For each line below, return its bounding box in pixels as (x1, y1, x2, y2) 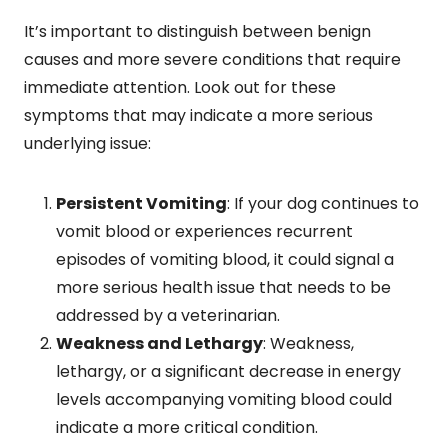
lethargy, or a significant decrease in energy (56, 359, 401, 383)
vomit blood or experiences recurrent (56, 219, 353, 243)
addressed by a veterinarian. (56, 303, 280, 327)
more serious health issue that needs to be (56, 275, 391, 299)
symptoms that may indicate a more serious (24, 103, 373, 127)
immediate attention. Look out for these (24, 75, 336, 99)
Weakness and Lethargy (56, 331, 263, 355)
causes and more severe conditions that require (24, 47, 401, 71)
